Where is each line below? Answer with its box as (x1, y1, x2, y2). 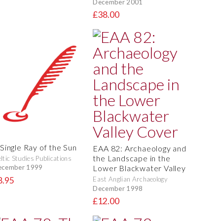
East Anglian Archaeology (93, 175, 168, 184)
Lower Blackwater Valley (93, 163, 186, 173)
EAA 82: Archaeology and (93, 144, 186, 153)
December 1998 (93, 184, 143, 192)
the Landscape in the (93, 153, 171, 163)
